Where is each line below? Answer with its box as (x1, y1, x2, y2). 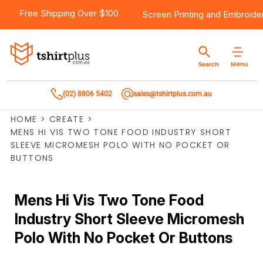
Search (198, 60, 219, 68)
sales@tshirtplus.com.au (133, 90, 212, 98)
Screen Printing (142, 9, 204, 20)
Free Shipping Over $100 (19, 8, 119, 19)
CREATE (49, 113, 85, 125)
